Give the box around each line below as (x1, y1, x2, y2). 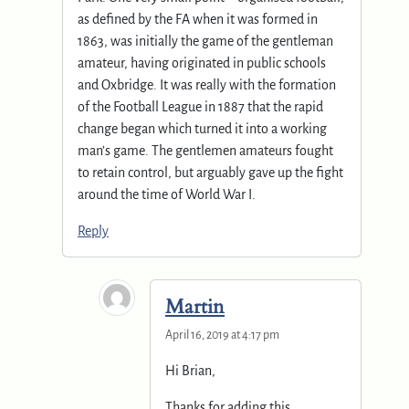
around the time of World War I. (78, 186, 256, 202)
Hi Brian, (165, 362, 215, 378)
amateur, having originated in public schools (78, 55, 326, 70)
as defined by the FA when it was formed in (78, 11, 318, 26)
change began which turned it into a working (78, 121, 327, 136)
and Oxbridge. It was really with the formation (78, 77, 336, 92)
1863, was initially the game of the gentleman (78, 33, 333, 48)
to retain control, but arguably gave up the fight (78, 164, 343, 180)
